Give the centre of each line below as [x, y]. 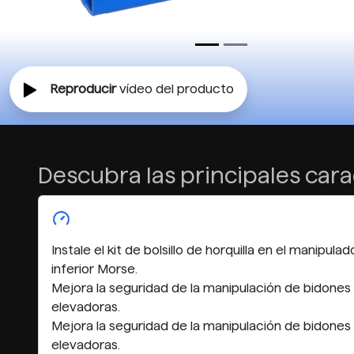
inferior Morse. [94, 269]
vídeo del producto [175, 89]
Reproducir [83, 89]
